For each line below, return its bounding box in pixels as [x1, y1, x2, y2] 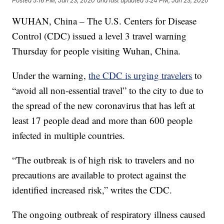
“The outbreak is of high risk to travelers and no [12, 153, 195, 166]
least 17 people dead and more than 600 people [12, 114, 193, 127]
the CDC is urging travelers [88, 69, 192, 82]
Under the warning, [12, 69, 89, 82]
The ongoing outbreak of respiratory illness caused [12, 208, 206, 221]
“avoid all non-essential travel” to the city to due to [12, 84, 204, 97]
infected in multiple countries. [12, 129, 125, 142]
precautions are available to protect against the [12, 168, 186, 181]
